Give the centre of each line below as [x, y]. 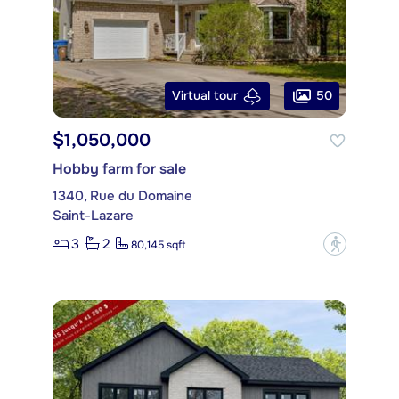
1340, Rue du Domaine [122, 195]
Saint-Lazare [93, 215]
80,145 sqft [158, 245]
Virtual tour [205, 96]
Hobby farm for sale [119, 168]
